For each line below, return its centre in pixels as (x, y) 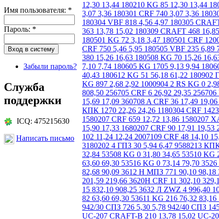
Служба (24, 87)
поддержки (33, 100)
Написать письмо (45, 138)
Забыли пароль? (50, 66)
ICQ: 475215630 (41, 121)
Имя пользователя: (36, 10)
